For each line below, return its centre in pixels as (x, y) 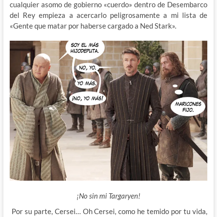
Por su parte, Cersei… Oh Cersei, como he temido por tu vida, (108, 211)
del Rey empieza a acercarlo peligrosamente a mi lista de (108, 15)
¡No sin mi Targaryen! (108, 195)
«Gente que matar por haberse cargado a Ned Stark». (93, 25)
